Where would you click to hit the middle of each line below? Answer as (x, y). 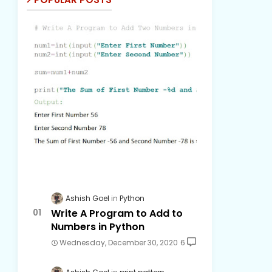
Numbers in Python (97, 226)
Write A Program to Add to (117, 213)
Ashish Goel (87, 198)
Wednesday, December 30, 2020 (118, 242)
